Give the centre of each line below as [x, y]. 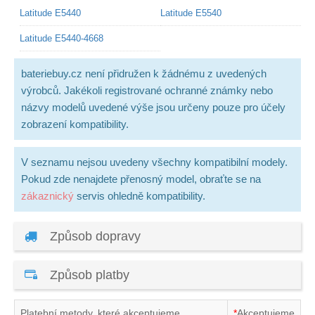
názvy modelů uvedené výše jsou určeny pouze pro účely [153, 107]
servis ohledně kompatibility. [140, 195]
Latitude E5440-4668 [62, 38]
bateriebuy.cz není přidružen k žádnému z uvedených [144, 73]
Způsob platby [88, 275]
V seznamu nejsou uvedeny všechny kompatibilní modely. [154, 162]
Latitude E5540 [191, 13]
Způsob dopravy [94, 236]
